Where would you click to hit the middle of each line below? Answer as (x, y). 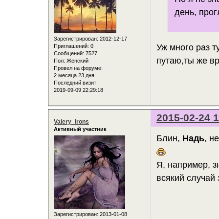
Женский (77, 60)
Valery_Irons (71, 122)
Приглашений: (71, 46)
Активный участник (80, 129)
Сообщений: (69, 53)
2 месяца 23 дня (74, 75)
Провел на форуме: (78, 68)
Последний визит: (76, 82)
